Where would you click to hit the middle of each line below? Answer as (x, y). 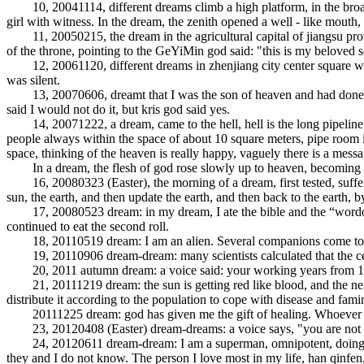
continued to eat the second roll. (88, 226)
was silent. (33, 80)
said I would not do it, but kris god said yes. (118, 109)
